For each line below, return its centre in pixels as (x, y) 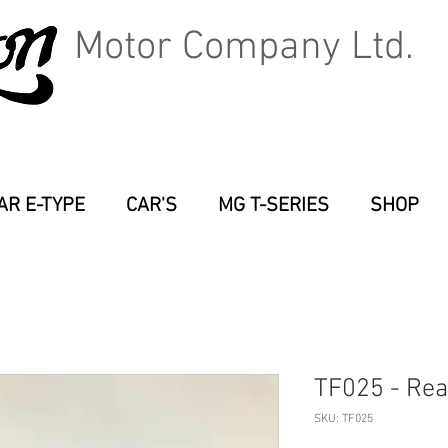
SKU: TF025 (343, 419)
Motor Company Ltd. (244, 48)
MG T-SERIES (273, 206)
